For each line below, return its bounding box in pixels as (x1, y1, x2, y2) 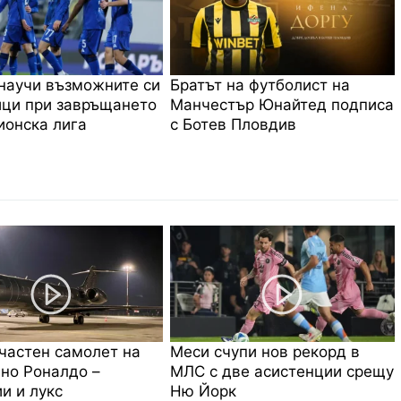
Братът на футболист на (170, 75, 351, 94)
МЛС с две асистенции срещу (170, 362, 395, 380)
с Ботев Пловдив (170, 115, 297, 133)
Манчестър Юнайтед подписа (170, 95, 395, 114)
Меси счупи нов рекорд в (170, 342, 361, 361)
